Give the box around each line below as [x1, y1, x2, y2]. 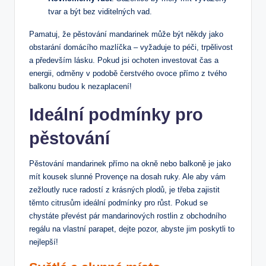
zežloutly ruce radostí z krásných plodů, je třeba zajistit [29, 185, 220, 194]
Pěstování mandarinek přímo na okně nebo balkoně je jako [29, 159, 231, 168]
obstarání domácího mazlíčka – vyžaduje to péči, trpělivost [29, 42, 233, 52]
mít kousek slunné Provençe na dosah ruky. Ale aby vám [29, 172, 226, 181]
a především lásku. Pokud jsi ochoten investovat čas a [29, 55, 218, 65]
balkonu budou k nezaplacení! [29, 81, 132, 91]
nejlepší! [29, 237, 58, 246]
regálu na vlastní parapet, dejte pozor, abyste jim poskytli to [29, 224, 235, 233]
